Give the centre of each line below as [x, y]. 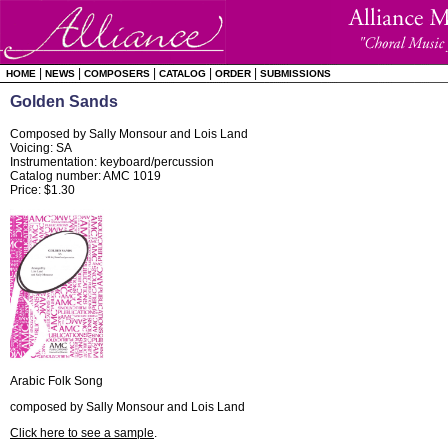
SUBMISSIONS [295, 73]
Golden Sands [64, 101]
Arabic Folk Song [56, 381]
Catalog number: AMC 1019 [85, 176]
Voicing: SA [41, 148]
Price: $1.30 [42, 190]
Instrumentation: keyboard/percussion [112, 162]
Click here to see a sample [82, 433]
